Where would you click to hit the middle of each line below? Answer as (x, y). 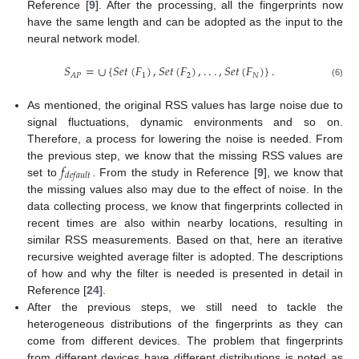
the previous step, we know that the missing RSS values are (185, 155)
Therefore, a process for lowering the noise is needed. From (185, 138)
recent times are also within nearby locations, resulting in (185, 223)
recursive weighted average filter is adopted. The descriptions (185, 257)
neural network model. (84, 39)
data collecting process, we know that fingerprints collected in (185, 206)
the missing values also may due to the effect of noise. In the (185, 190)
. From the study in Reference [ (174, 172)
